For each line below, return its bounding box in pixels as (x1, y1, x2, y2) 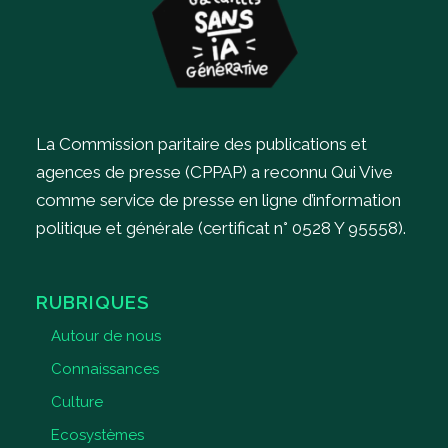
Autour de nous (50, 327, 161, 346)
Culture (50, 393, 103, 412)
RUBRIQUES (35, 291, 150, 314)
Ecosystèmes (50, 426, 144, 445)
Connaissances (50, 360, 159, 379)
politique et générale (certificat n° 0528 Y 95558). (35, 217, 406, 238)
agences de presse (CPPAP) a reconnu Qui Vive (35, 161, 393, 182)
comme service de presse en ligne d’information (35, 189, 401, 210)
